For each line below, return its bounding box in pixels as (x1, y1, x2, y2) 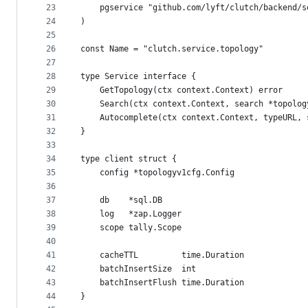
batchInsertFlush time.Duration (100, 278, 244, 288)
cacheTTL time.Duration (100, 250, 244, 261)
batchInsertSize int (100, 264, 196, 274)
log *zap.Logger (100, 209, 181, 219)
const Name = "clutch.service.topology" (80, 44, 263, 54)
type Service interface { (80, 71, 196, 82)
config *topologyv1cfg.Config (100, 168, 234, 178)
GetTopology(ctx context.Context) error (100, 85, 283, 96)
